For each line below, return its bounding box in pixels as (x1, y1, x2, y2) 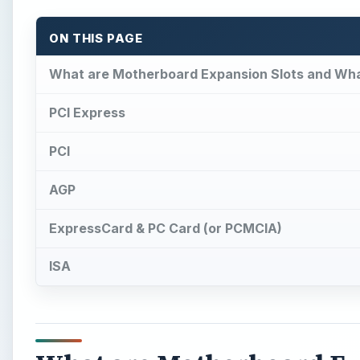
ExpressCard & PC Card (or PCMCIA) (49, 219, 282, 236)
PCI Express (49, 104, 125, 121)
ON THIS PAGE (49, 31, 143, 46)
